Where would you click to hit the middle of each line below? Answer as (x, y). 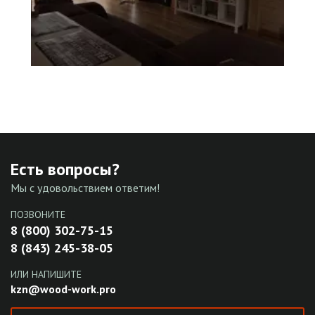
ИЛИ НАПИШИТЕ (46, 275)
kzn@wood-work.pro (64, 289)
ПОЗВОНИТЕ (38, 215)
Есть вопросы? (65, 169)
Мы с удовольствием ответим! (85, 188)
